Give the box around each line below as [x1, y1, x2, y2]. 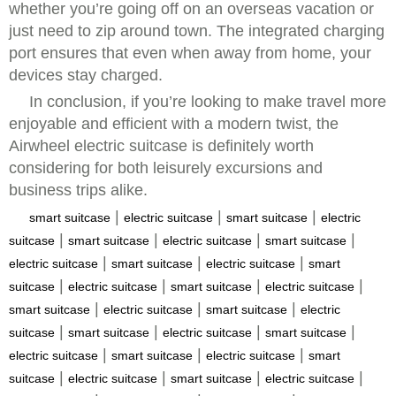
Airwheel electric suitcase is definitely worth [9, 137, 314, 155]
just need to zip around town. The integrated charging [9, 22, 385, 40]
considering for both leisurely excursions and [9, 159, 323, 177]
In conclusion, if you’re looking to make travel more [29, 93, 386, 110]
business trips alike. [9, 181, 148, 199]
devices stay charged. [9, 66, 163, 84]
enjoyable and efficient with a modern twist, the [9, 115, 339, 133]
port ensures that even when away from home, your [9, 44, 371, 62]
